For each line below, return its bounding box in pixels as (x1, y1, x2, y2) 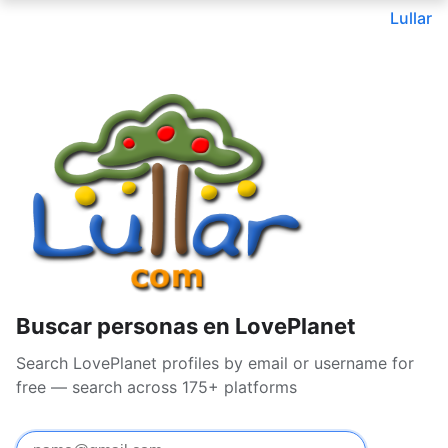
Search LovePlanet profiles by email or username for (16, 353, 414, 374)
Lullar (390, 8, 432, 28)
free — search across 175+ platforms (16, 377, 297, 398)
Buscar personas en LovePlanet (16, 313, 356, 340)
